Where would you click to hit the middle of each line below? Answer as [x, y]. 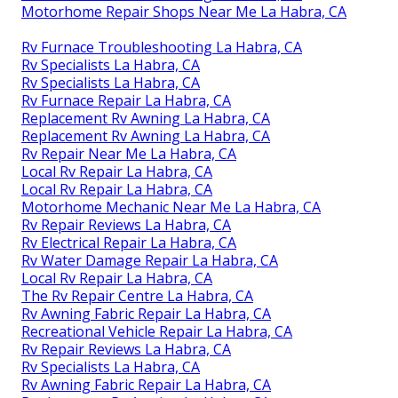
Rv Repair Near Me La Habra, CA [129, 154]
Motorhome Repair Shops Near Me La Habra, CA [184, 12]
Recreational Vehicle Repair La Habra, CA [157, 332]
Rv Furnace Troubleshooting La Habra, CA [162, 48]
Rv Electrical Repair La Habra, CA [129, 243]
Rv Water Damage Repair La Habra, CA [150, 261]
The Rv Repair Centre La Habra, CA [137, 296]
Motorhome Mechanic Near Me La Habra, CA [171, 207]
